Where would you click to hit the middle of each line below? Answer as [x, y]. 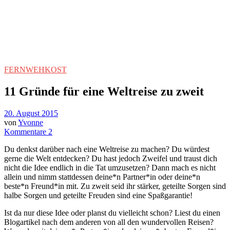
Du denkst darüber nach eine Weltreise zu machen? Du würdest [107, 149]
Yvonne [31, 122]
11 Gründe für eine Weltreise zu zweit [104, 91]
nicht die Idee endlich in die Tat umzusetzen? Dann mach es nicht [110, 167]
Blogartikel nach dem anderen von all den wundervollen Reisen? [109, 222]
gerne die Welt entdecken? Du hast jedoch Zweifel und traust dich [111, 158]
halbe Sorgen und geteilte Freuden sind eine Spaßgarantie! [98, 195]
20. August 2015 [31, 113]
